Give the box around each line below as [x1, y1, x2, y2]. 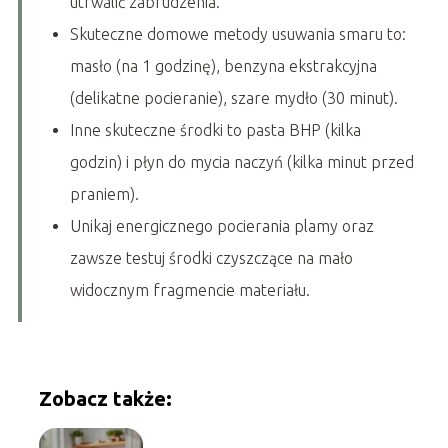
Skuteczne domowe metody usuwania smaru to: [69, 24, 406, 43]
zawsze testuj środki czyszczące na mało [69, 248, 353, 267]
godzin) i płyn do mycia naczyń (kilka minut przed [69, 152, 414, 171]
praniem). [69, 184, 139, 203]
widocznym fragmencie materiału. [69, 280, 310, 299]
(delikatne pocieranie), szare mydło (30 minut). [69, 88, 398, 107]
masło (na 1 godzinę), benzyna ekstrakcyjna [69, 56, 377, 75]
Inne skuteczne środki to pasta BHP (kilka [69, 120, 361, 139]
